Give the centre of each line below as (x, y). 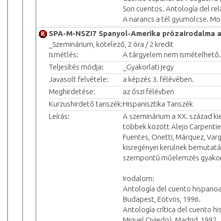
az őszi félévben (148, 91)
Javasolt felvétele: (79, 79)
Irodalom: (139, 178)
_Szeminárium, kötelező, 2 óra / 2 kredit (111, 44)
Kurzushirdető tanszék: (86, 104)
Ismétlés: (64, 54)
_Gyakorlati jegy (148, 67)
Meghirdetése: (72, 91)
